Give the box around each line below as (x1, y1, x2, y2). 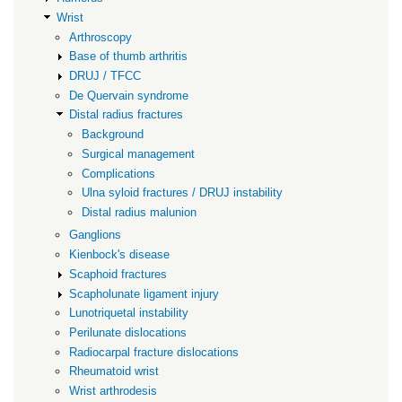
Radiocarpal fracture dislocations (69, 345, 240, 359)
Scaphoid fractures (69, 267, 168, 281)
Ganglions (69, 228, 122, 242)
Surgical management (81, 146, 195, 161)
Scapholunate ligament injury (69, 286, 220, 301)
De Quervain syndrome (69, 88, 189, 102)
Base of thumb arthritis (69, 49, 188, 64)
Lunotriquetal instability (69, 306, 189, 320)
